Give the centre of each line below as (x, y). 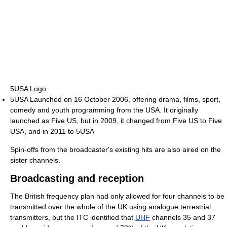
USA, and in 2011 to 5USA (52, 131)
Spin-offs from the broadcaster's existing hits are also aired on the (116, 150)
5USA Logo (28, 89)
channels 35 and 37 (183, 218)
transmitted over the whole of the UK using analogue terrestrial (110, 207)
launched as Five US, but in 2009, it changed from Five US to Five (116, 121)
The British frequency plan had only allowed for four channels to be (117, 196)
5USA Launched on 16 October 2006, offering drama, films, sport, (115, 100)
